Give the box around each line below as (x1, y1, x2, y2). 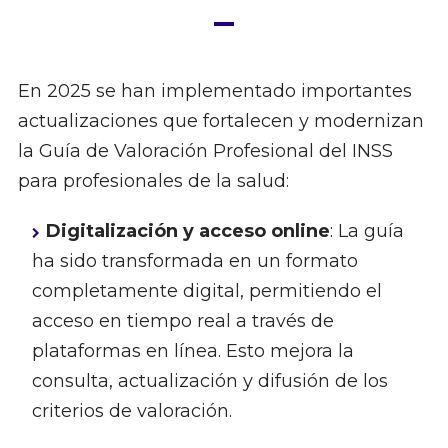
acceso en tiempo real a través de (31, 310, 334, 333)
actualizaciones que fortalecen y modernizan (17, 110, 424, 133)
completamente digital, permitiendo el (31, 280, 382, 303)
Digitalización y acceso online (45, 220, 330, 243)
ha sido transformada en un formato (31, 250, 358, 273)
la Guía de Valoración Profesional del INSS (17, 140, 393, 163)
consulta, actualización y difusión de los (31, 370, 388, 393)
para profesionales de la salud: (17, 170, 289, 193)
